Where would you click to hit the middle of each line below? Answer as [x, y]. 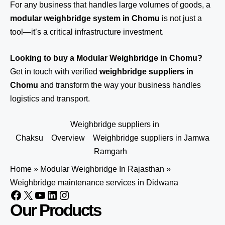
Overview [68, 138]
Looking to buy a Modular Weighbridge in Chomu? [106, 58]
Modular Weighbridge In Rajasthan [102, 169]
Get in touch [31, 72]
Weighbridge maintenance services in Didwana [94, 183]
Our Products [55, 210]
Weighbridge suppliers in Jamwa [151, 138]
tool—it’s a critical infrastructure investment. [87, 32]
